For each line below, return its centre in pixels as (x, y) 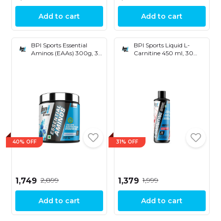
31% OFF (127, 142)
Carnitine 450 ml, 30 (164, 53)
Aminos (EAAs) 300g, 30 (67, 53)
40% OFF (24, 142)
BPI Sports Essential (59, 45)
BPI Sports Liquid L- (162, 45)
